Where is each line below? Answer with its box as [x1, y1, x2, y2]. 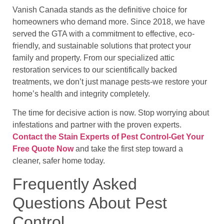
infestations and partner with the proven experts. [12, 120, 181, 129]
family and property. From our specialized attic [12, 53, 174, 62]
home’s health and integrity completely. [12, 89, 150, 98]
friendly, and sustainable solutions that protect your [12, 41, 191, 50]
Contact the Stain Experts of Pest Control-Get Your [12, 132, 204, 141]
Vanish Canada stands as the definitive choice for [12, 5, 187, 14]
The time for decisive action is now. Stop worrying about [12, 108, 209, 117]
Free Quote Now [12, 144, 73, 153]
